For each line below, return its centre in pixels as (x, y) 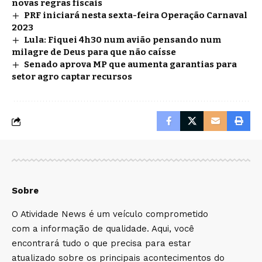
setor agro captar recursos (72, 77)
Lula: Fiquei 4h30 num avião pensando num (123, 40)
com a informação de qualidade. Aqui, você (103, 229)
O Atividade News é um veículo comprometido (110, 214)
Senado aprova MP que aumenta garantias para (131, 65)
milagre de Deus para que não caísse (94, 52)
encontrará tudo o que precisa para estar (101, 244)
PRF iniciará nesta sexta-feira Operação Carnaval (136, 15)
